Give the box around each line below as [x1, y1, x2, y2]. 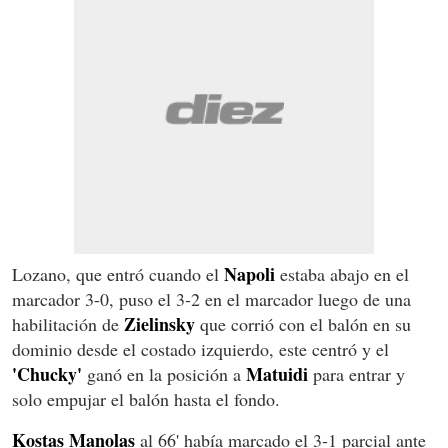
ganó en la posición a [82, 361, 246, 386]
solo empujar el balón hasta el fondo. [12, 386, 280, 411]
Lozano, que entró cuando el [12, 261, 224, 286]
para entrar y [308, 361, 405, 386]
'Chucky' [12, 360, 82, 387]
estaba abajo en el [275, 261, 409, 286]
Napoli [224, 260, 275, 287]
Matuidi [246, 360, 308, 387]
